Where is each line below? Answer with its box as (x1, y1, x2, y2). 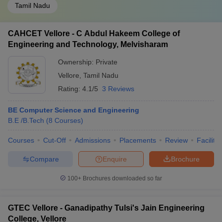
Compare (29, 155, 59, 163)
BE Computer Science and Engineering (8, 106, 139, 114)
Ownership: (58, 58, 96, 66)
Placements (119, 136, 156, 144)
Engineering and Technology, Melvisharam (8, 40, 168, 49)
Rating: (58, 85, 82, 93)
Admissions (75, 136, 111, 144)
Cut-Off (43, 136, 66, 144)
